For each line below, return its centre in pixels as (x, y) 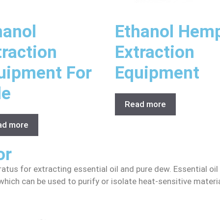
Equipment (157, 73)
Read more (145, 104)
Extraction (155, 52)
